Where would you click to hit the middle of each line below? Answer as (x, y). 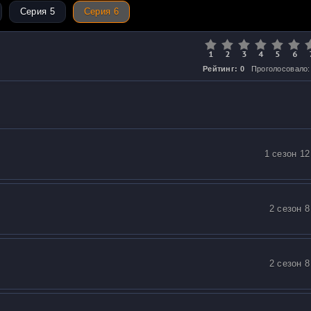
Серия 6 (101, 11)
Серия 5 (37, 11)
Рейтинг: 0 (224, 69)
